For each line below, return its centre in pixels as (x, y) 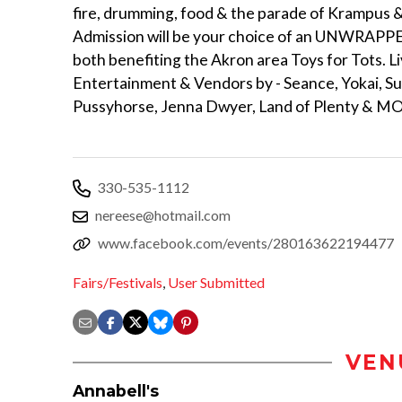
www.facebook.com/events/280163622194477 (246, 242)
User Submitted (216, 283)
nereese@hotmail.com (163, 214)
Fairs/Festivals (118, 283)
